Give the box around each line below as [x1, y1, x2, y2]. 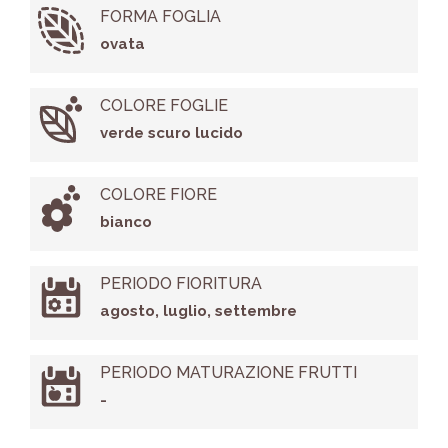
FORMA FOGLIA [99, 7, 221, 27]
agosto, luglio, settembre [99, 302, 297, 321]
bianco [99, 213, 152, 232]
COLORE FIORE [99, 185, 217, 205]
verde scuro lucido [99, 124, 243, 143]
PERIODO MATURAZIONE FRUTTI [99, 363, 357, 383]
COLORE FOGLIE [99, 96, 228, 116]
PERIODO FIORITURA [99, 274, 262, 294]
